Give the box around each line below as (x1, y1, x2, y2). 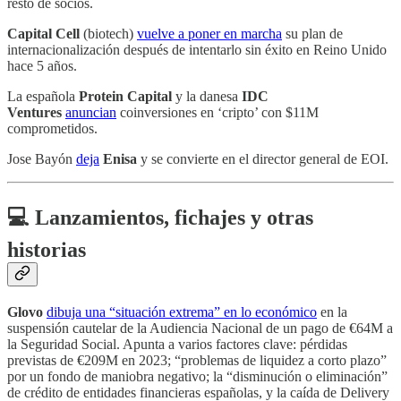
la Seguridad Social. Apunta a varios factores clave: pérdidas (7, 336, 347, 352)
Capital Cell (7, 26, 80, 42)
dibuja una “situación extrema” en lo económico (47, 303, 317, 320)
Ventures (7, 105, 62, 121)
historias (7, 237, 86, 261)
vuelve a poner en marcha (137, 26, 282, 42)
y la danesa (172, 89, 242, 105)
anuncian (65, 105, 116, 121)
